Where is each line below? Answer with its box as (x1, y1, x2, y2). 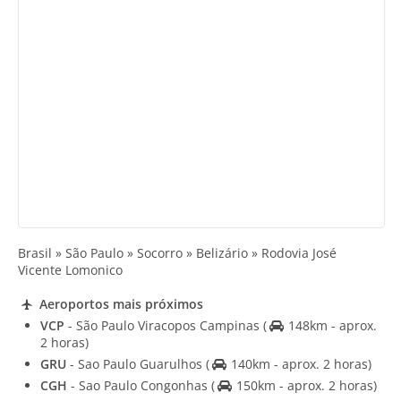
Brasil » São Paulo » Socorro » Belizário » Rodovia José (18, 244, 337, 261)
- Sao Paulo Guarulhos (66, 354, 206, 372)
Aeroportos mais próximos (35, 294, 203, 312)
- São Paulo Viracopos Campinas (64, 316, 263, 334)
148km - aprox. (284, 316, 377, 334)
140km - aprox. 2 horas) (226, 354, 371, 372)
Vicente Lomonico (18, 261, 123, 278)
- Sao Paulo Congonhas (67, 376, 211, 394)
